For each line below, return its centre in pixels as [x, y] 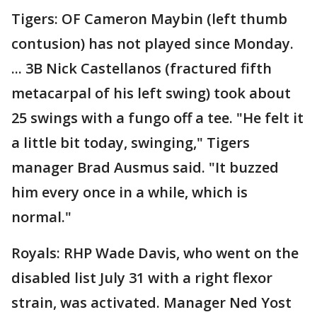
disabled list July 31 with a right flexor [142, 278]
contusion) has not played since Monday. [152, 44]
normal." [41, 217]
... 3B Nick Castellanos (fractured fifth [142, 69]
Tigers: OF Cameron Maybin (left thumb [149, 19]
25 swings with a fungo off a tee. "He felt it [157, 118]
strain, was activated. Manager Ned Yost [151, 303]
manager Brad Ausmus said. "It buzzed [145, 168]
